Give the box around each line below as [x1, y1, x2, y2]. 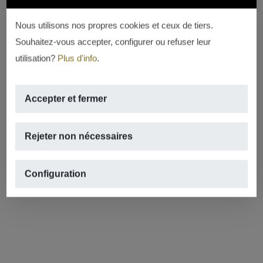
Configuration [25, 168, 87, 179]
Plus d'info [58, 53, 97, 63]
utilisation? [15, 53, 58, 63]
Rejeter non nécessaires [25, 131, 133, 141]
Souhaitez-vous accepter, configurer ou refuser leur [15, 36, 211, 47]
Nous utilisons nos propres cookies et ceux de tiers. [15, 20, 214, 31]
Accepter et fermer [25, 93, 107, 104]
